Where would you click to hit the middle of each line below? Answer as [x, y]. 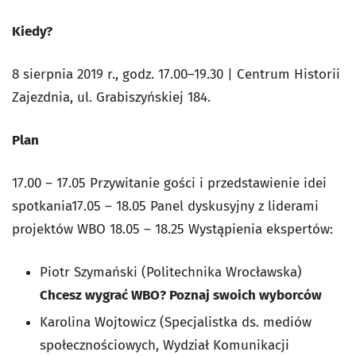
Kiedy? [32, 32]
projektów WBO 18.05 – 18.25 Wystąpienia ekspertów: [172, 230]
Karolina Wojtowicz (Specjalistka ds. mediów [176, 323]
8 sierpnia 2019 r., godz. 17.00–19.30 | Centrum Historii [176, 75]
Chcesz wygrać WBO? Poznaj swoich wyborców [181, 296]
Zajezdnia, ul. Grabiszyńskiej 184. [111, 98]
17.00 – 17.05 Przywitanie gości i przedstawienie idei [169, 184]
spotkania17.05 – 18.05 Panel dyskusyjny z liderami [165, 207]
